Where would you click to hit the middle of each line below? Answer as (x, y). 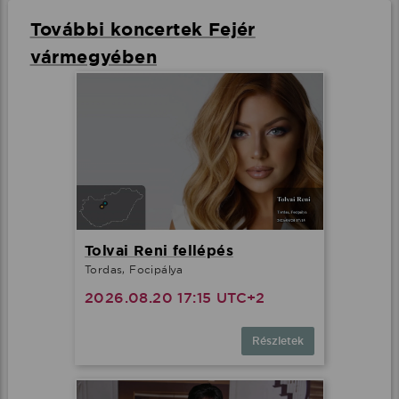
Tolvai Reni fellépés (159, 251)
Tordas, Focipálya (134, 270)
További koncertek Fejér (142, 29)
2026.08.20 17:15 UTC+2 (175, 298)
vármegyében (93, 57)
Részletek (278, 342)
